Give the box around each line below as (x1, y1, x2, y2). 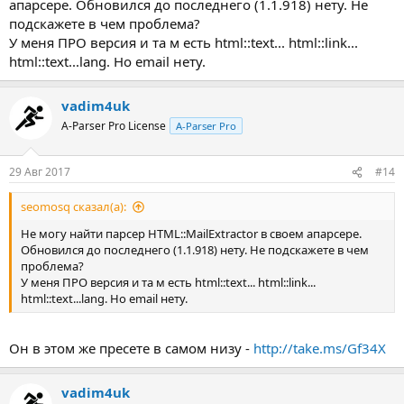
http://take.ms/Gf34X (253, 338, 386, 357)
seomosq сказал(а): (21, 198, 126, 215)
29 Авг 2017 (9, 164, 70, 179)
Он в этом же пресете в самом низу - (9, 338, 253, 357)
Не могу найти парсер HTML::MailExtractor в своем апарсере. (21, 225, 362, 242)
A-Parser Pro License (61, 117, 166, 133)
